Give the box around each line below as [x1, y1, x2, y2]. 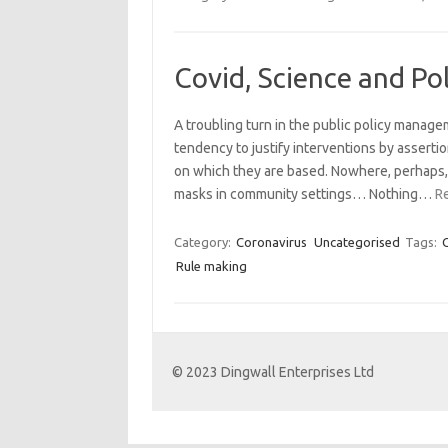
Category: [173, 235, 234, 249]
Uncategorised [313, 235, 400, 249]
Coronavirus [235, 235, 307, 249]
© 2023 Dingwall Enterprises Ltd [172, 364, 374, 380]
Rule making [175, 259, 247, 273]
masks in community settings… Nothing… [173, 186, 435, 202]
